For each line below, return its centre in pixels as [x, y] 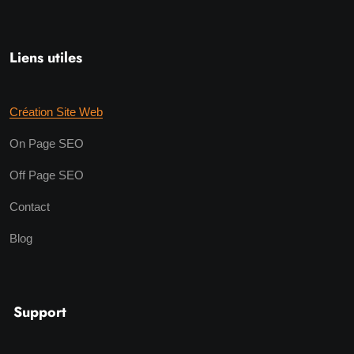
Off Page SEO [47, 175]
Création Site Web [56, 111]
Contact [30, 206]
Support [40, 312]
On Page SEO [47, 143]
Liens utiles [46, 57]
